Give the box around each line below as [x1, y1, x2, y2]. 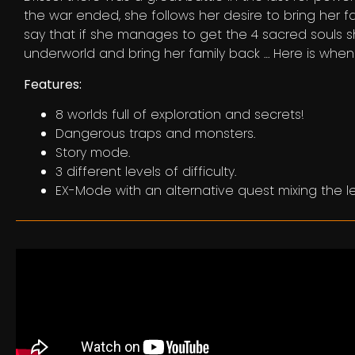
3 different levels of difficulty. [55, 162, 236, 181]
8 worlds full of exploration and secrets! [55, 105, 304, 124]
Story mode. [55, 143, 130, 162]
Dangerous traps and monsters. [55, 124, 255, 143]
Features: [24, 74, 82, 94]
